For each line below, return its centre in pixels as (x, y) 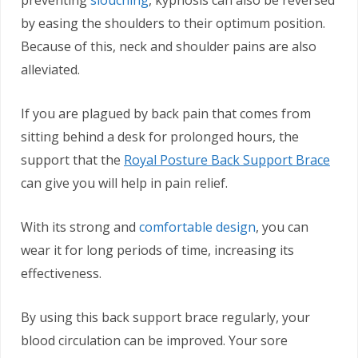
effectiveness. (61, 274)
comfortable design (197, 227)
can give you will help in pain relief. (124, 183)
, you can (282, 227)
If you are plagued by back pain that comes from (166, 114)
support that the (72, 160)
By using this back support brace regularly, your (165, 318)
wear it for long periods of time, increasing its (157, 251)
